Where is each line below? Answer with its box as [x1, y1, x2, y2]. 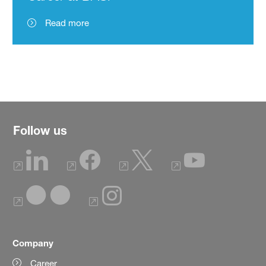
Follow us [13, 123, 67, 138]
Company [12, 237, 54, 249]
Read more [45, 17, 90, 28]
